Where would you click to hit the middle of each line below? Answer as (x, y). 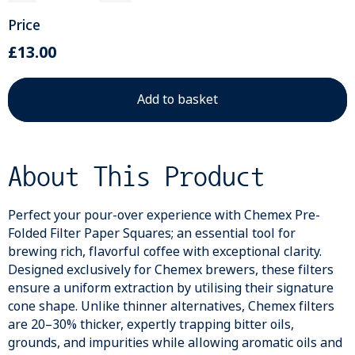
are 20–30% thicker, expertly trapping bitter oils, (151, 324)
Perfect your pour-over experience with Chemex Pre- (164, 215)
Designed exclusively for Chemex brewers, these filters (171, 269)
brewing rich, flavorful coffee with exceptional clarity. (165, 251)
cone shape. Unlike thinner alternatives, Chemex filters (171, 306)
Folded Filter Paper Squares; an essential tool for (152, 233)
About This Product (136, 176)
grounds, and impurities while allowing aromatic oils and (175, 342)
